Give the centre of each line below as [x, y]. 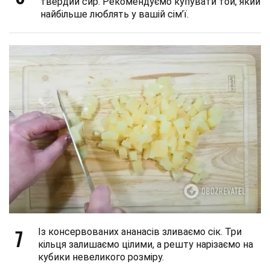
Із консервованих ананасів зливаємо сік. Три [140, 232]
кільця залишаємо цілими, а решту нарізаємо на [146, 244]
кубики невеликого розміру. [101, 257]
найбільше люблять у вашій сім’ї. [115, 14]
